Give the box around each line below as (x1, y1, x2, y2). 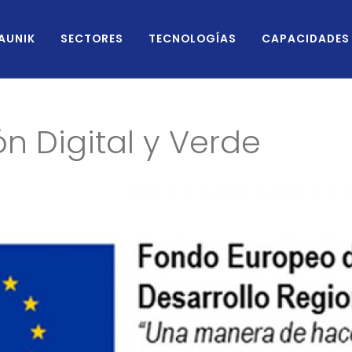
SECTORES (60, 31, 123, 47)
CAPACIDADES (262, 31, 350, 47)
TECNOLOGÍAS (148, 31, 236, 47)
